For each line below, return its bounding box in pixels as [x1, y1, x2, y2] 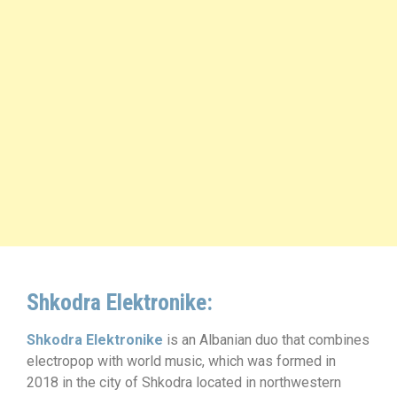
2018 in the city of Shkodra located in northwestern [27, 374, 341, 391]
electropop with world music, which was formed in [27, 353, 336, 370]
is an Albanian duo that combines [163, 331, 370, 348]
